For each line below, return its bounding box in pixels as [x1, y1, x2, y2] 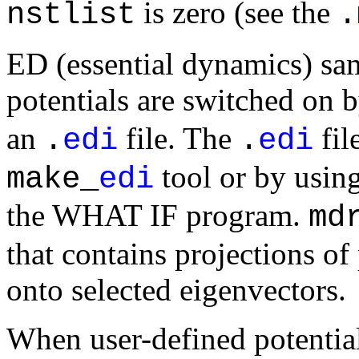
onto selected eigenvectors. [6, 272, 346, 307]
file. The [118, 121, 240, 155]
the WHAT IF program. [6, 198, 309, 232]
